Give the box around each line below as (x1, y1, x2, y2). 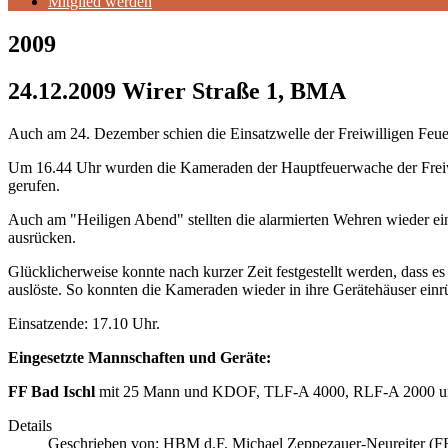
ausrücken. (8, 228, 76, 246)
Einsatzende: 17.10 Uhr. (8, 314, 160, 332)
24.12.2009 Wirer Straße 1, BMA (8, 77, 346, 104)
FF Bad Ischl (8, 382, 95, 400)
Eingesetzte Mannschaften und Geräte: (8, 348, 271, 366)
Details (8, 416, 52, 434)
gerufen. (8, 176, 60, 194)
